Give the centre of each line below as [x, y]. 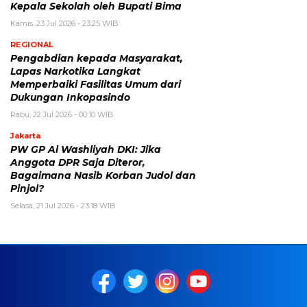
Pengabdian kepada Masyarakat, [97, 59]
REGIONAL [32, 45]
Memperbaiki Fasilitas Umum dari [96, 85]
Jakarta [25, 136]
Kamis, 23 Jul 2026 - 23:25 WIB [64, 24]
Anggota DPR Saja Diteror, [78, 163]
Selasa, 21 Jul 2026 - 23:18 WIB [63, 206]
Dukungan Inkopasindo [70, 98]
